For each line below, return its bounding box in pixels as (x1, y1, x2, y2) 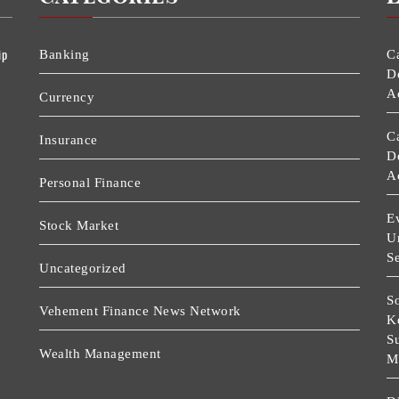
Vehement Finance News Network (39, 304, 241, 319)
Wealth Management (39, 346, 161, 362)
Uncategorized (39, 261, 126, 276)
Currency (39, 90, 94, 105)
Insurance (39, 133, 98, 148)
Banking (39, 47, 90, 62)
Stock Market (39, 218, 118, 233)
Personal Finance (39, 175, 141, 191)
